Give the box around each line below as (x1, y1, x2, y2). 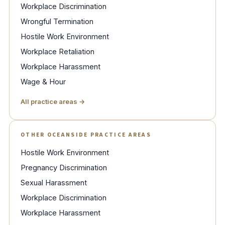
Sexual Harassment (21, 178, 87, 187)
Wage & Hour (21, 77, 66, 86)
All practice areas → (21, 97, 85, 106)
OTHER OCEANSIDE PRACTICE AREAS (21, 131, 151, 140)
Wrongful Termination (21, 17, 93, 26)
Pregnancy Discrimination (21, 163, 107, 172)
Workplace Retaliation (21, 47, 94, 56)
